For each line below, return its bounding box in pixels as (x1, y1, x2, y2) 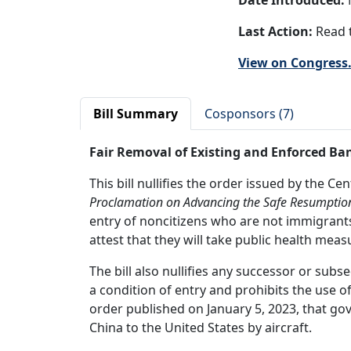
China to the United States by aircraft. (89, 319, 312, 336)
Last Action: (238, 23, 313, 40)
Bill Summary (93, 105, 178, 122)
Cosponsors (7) (204, 105, 294, 122)
